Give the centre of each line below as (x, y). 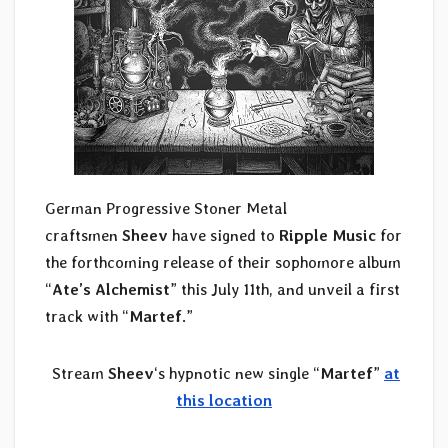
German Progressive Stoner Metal (166, 209)
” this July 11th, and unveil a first (285, 290)
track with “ (87, 317)
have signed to (223, 236)
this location (224, 401)
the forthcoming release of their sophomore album (223, 263)
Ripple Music (327, 236)
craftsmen (83, 236)
